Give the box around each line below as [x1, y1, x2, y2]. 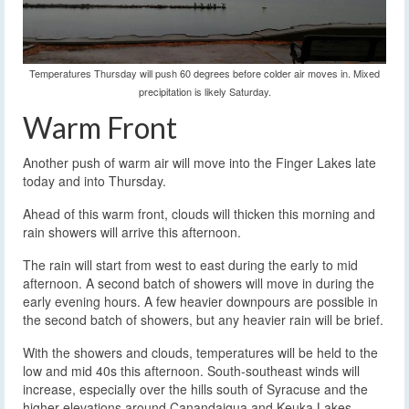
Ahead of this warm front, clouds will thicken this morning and [23, 204, 375, 224]
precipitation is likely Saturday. [138, 84, 271, 100]
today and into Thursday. [23, 172, 166, 191]
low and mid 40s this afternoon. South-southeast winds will [23, 362, 360, 381]
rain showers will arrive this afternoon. [23, 223, 241, 242]
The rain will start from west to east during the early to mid [23, 256, 358, 275]
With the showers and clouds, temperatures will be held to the [23, 343, 378, 362]
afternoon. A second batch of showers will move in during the [23, 274, 374, 293]
